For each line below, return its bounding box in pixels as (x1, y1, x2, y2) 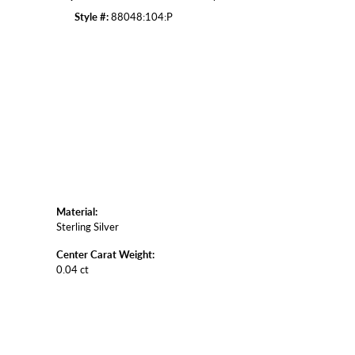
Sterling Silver (56, 219, 119, 234)
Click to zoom (182, 26, 240, 40)
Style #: (74, 10, 109, 25)
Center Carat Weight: (56, 246, 155, 261)
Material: (56, 204, 97, 219)
